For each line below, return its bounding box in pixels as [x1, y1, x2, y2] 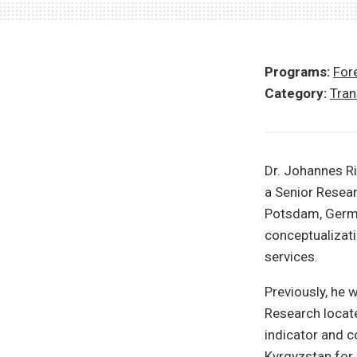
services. [265, 249, 318, 265]
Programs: [265, 64, 330, 80]
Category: [265, 85, 327, 101]
